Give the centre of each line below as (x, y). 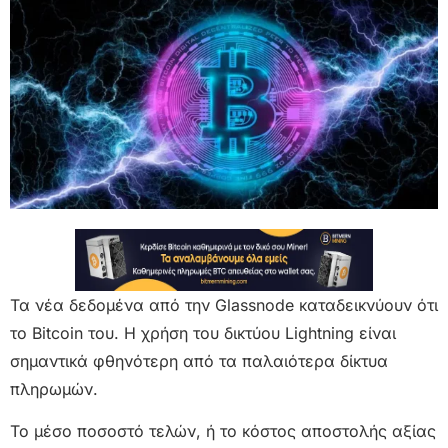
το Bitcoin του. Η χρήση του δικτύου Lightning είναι (203, 332)
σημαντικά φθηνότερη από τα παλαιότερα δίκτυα (199, 360)
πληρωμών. (54, 388)
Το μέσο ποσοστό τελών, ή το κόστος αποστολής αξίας (223, 430)
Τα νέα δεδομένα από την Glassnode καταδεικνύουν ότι (224, 304)
